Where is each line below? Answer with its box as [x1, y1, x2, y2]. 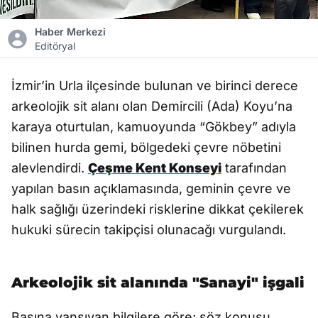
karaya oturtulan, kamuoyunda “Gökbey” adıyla [11, 119, 296, 134]
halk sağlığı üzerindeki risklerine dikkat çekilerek [11, 202, 304, 216]
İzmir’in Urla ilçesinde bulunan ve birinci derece [11, 78, 298, 93]
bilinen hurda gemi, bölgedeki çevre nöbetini [11, 140, 281, 155]
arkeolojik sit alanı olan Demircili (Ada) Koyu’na [11, 99, 292, 114]
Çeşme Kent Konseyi [88, 160, 221, 175]
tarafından [221, 160, 287, 175]
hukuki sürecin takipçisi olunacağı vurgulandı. [11, 222, 286, 237]
